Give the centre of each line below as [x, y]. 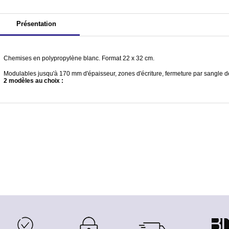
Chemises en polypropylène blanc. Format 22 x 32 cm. [79, 58]
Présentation [36, 24]
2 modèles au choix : [33, 81]
